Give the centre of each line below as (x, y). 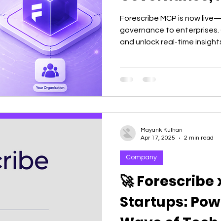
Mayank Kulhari (162, 130)
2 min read (199, 138)
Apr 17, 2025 (158, 138)
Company (141, 157)
